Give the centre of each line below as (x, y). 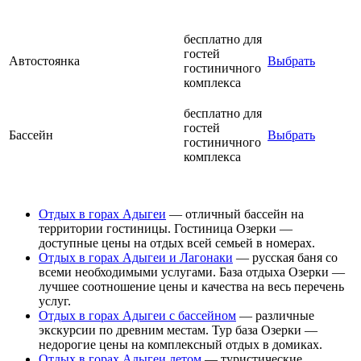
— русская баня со (285, 257)
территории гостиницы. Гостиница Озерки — (166, 228)
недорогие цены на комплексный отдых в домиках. (180, 344)
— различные (275, 315)
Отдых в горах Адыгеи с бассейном (137, 315)
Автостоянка (44, 60)
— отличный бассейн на (235, 214)
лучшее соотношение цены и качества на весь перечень (191, 286)
